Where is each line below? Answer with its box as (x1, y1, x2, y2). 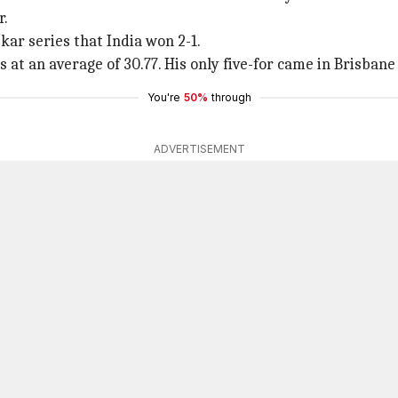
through (211, 91, 251, 104)
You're (147, 91, 180, 104)
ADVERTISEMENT (153, 142, 245, 155)
